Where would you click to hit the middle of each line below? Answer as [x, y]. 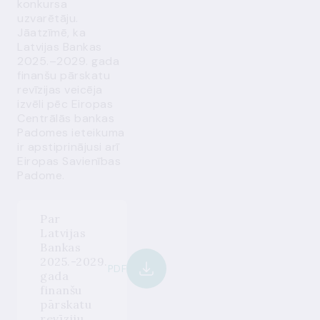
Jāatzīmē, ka [51, 32]
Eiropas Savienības [69, 161]
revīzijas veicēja [60, 90]
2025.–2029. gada [68, 61]
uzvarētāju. [48, 18]
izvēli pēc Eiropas [65, 104]
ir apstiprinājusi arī [68, 147]
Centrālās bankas [66, 118]
